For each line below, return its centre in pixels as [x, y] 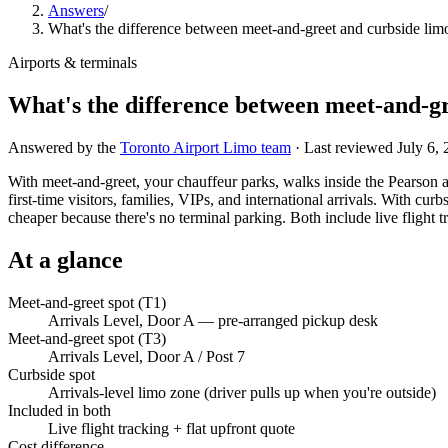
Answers [76, 10]
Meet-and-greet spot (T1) [87, 302]
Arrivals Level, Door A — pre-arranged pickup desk [213, 320]
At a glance [65, 259]
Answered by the [62, 147]
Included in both [59, 410]
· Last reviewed [346, 147]
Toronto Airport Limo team [205, 147]
